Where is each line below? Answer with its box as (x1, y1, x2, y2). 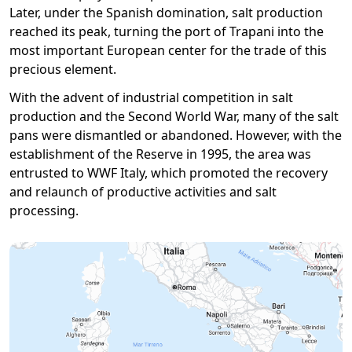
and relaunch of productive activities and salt (9, 183, 277, 200)
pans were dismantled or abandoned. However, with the (9, 126, 342, 144)
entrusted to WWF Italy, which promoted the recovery (9, 164, 328, 181)
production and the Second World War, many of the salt (9, 108, 339, 125)
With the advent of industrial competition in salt (9, 89, 293, 106)
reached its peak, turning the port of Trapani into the (9, 23, 324, 40)
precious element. (9, 60, 116, 78)
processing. (9, 202, 79, 219)
